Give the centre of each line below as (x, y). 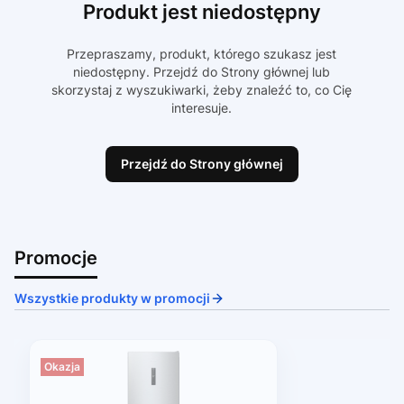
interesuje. (202, 108)
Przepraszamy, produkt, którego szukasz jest (202, 54)
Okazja (62, 367)
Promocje (56, 258)
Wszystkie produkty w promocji (112, 298)
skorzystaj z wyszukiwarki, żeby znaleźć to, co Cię (202, 90)
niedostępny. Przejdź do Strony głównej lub (202, 72)
